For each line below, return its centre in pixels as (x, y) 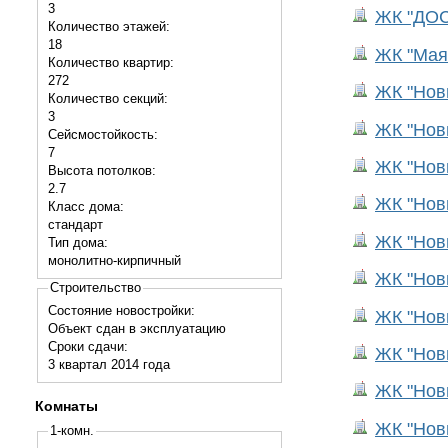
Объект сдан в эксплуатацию (136, 328)
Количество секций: (109, 98)
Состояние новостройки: (123, 310)
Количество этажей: (110, 26)
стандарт (75, 224)
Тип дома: (79, 242)
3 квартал (79, 364)
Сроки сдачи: (89, 346)
